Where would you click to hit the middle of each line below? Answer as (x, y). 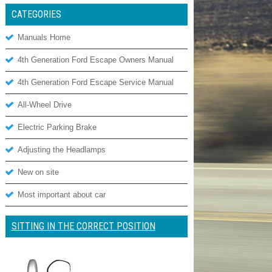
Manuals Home (44, 37)
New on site (38, 172)
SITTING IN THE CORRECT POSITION (83, 226)
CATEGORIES (36, 14)
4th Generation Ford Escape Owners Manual (95, 60)
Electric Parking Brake (57, 127)
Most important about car (61, 195)
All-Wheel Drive (44, 105)
